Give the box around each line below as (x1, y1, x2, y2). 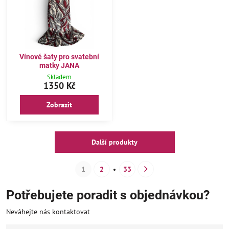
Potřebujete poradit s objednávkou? (6, 188, 210, 202)
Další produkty (91, 138, 138, 147)
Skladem (47, 73, 72, 81)
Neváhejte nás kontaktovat (6, 207, 90, 216)
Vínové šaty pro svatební (19, 52, 99, 61)
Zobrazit (47, 100, 72, 109)
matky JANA (39, 61, 79, 70)
